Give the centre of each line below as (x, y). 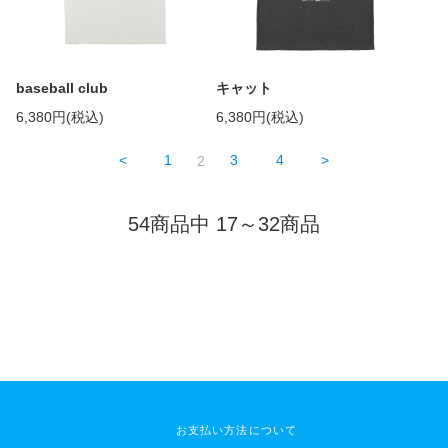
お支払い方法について (236, 429)
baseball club (62, 88)
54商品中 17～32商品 (224, 223)
